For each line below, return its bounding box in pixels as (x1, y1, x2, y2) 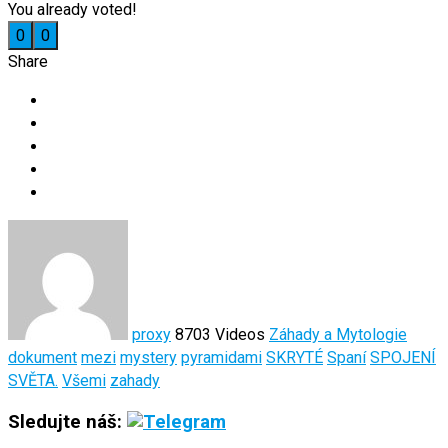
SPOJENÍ (370, 347, 436, 367)
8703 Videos (175, 324, 265, 344)
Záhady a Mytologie (269, 324, 407, 344)
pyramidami (181, 347, 262, 367)
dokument (8, 347, 77, 367)
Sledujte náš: (8, 410, 127, 433)
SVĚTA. (8, 370, 58, 390)
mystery (120, 347, 177, 367)
